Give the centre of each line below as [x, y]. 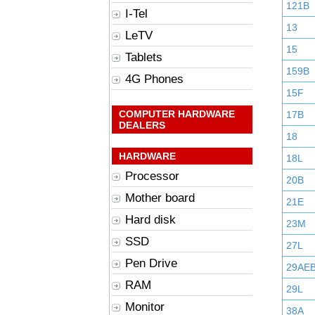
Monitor [145, 307]
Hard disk [150, 220]
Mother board [160, 198]
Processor [152, 176]
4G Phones [154, 79]
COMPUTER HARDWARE [177, 114]
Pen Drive [151, 263]
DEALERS [142, 125]
